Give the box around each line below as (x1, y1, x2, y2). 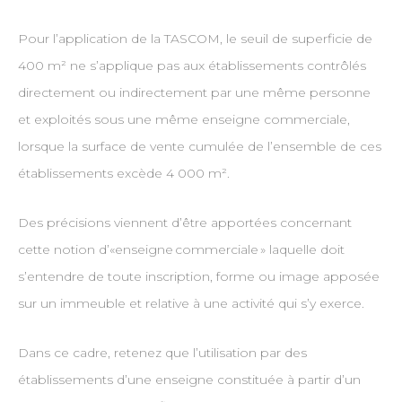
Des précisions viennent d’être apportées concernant (17, 214, 352, 232)
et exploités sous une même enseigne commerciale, (17, 111, 350, 128)
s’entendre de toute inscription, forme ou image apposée (17, 268, 380, 285)
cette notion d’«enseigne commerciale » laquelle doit (17, 241, 345, 258)
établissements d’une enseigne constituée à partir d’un (17, 371, 361, 389)
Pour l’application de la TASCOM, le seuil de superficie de (17, 31, 372, 48)
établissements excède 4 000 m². (17, 165, 230, 182)
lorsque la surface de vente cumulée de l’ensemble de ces (17, 138, 381, 155)
